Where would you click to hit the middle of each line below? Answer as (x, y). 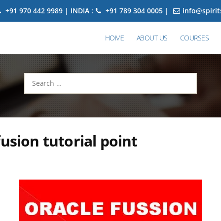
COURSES (194, 38)
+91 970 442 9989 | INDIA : (48, 11)
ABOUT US (152, 38)
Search (31, 79)
